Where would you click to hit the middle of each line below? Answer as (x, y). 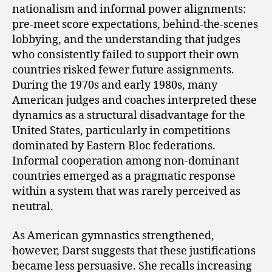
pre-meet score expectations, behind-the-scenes (135, 25)
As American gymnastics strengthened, (113, 236)
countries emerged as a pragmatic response (124, 177)
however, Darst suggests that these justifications (134, 251)
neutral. (33, 207)
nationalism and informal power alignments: (129, 10)
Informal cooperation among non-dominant (126, 161)
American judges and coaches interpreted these (134, 101)
